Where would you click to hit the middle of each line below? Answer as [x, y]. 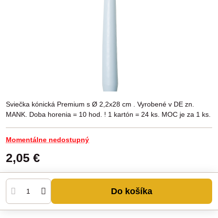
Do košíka [135, 191]
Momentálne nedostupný [47, 140]
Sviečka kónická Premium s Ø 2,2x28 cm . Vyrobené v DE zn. [100, 104]
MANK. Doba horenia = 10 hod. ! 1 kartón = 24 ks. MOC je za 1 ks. [108, 114]
